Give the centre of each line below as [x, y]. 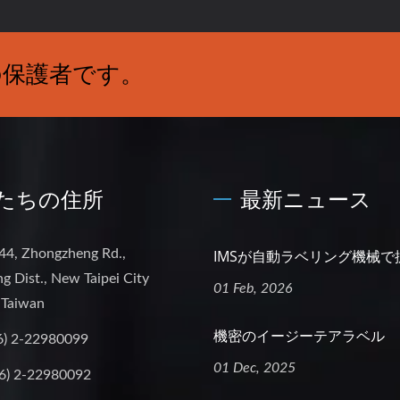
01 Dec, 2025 [254, 368]
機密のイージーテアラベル [299, 336]
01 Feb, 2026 [253, 288]
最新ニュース [306, 199]
